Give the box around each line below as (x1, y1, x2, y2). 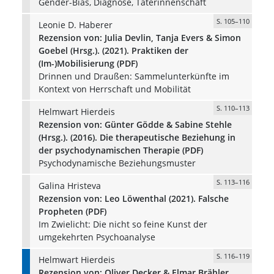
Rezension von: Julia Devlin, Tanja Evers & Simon (38, 31, 241, 43)
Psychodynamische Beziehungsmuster (38, 157, 196, 169)
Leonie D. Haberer (38, 18, 113, 31)
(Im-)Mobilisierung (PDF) (38, 57, 138, 69)
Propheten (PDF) (38, 205, 106, 217)
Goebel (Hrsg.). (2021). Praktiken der (38, 44, 188, 56)
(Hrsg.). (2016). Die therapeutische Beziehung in (38, 131, 235, 143)
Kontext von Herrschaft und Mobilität (38, 83, 191, 95)
